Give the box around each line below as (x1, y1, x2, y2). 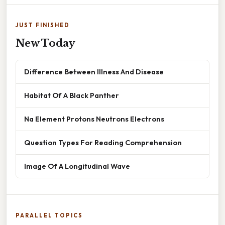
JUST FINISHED (16, 21, 70, 29)
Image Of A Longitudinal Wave (24, 161, 130, 171)
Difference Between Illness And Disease (24, 66, 164, 76)
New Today (16, 37, 75, 49)
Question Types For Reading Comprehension (24, 137, 182, 147)
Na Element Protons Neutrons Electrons (24, 114, 164, 124)
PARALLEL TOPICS (16, 211, 83, 219)
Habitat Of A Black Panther (24, 90, 119, 100)
